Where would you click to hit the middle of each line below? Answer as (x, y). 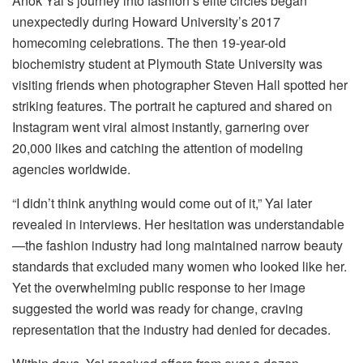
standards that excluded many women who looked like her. (179, 267)
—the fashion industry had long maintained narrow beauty (177, 246)
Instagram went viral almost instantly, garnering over (160, 127)
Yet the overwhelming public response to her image (159, 288)
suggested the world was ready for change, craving (158, 309)
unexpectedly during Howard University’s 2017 (146, 22)
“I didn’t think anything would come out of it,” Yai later (162, 203)
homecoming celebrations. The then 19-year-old (149, 43)
